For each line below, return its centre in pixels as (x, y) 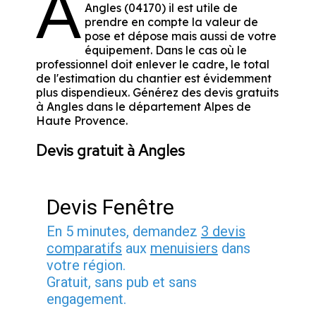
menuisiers (184, 249)
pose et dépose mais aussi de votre (180, 36)
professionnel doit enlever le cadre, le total (152, 65)
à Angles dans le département (120, 107)
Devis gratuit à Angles (110, 151)
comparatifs (84, 249)
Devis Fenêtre (110, 207)
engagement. (86, 299)
